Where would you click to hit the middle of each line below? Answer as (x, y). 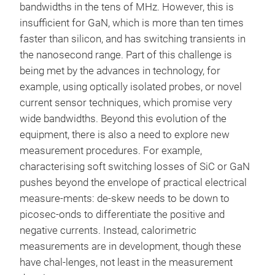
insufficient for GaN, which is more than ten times (132, 23)
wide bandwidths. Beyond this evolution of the (123, 119)
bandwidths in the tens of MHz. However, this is (127, 7)
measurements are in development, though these (130, 247)
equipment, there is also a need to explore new (125, 135)
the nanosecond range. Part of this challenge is (126, 55)
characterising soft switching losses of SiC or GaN (135, 167)
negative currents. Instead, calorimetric (108, 231)
